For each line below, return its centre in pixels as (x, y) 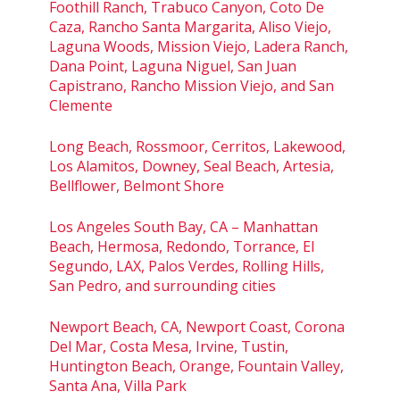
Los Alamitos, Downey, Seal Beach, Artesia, (192, 166)
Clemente (81, 105)
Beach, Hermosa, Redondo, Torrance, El (182, 246)
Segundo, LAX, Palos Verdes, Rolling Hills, (187, 266)
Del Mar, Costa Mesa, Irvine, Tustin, (169, 346)
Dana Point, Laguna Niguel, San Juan (173, 66)
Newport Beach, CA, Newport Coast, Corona (197, 326)
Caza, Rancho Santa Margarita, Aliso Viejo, (190, 26)
